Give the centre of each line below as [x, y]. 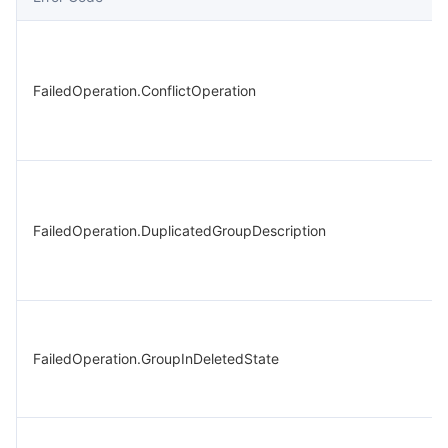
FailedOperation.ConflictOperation [144, 90]
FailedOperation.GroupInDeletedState [156, 358]
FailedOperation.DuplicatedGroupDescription [179, 230]
